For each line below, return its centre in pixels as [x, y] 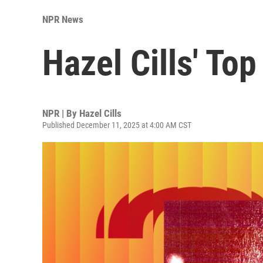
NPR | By [61, 113]
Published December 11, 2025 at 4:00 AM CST [117, 125]
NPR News [63, 19]
